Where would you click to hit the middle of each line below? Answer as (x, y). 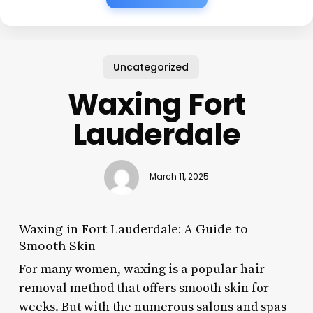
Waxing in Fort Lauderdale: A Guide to (133, 228)
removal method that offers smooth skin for (144, 288)
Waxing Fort (156, 104)
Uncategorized (151, 67)
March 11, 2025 (179, 177)
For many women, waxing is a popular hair (141, 269)
